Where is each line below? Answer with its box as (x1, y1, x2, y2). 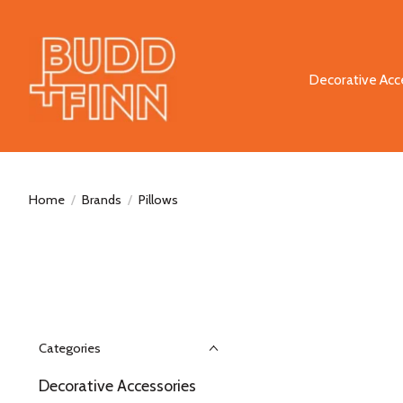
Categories (39, 340, 101, 356)
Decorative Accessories (39, 376, 196, 395)
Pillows (138, 191, 178, 208)
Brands (81, 191, 121, 208)
